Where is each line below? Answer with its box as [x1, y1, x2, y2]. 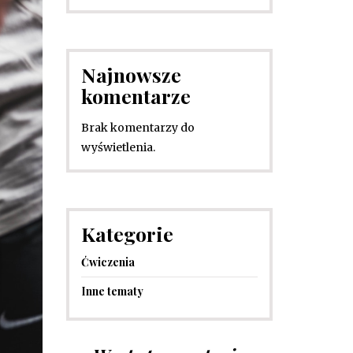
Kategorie [80, 221, 173, 247]
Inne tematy [80, 284, 143, 299]
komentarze [80, 83, 191, 109]
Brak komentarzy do [80, 121, 195, 135]
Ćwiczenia [80, 255, 135, 269]
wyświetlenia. [80, 140, 155, 154]
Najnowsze [80, 61, 181, 87]
